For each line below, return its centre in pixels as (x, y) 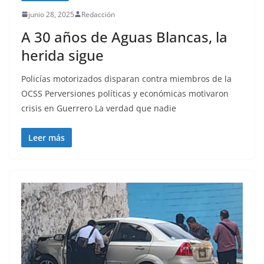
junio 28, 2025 (51, 14)
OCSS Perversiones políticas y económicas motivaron (125, 93)
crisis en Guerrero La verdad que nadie (99, 108)
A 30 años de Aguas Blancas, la (124, 37)
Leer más (47, 137)
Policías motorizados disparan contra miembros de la (126, 78)
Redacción (98, 14)
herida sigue (62, 55)
